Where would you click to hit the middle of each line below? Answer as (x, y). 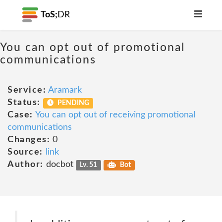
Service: (27, 90)
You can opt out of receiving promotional (115, 115)
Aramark (65, 90)
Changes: (29, 140)
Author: (26, 165)
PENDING (73, 103)
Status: (24, 103)
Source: (25, 152)
